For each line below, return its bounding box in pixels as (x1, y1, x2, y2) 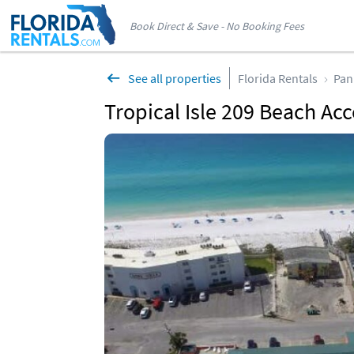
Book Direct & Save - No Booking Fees (130, 19, 304, 33)
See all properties (128, 70, 221, 86)
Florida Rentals (238, 70, 318, 86)
